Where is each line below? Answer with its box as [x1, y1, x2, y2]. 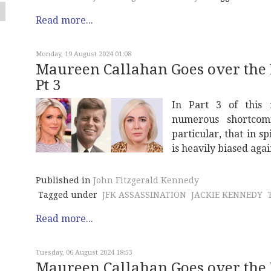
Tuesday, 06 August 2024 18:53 [36, 249, 132, 257]
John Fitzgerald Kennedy [93, 175, 199, 186]
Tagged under [38, 190, 97, 200]
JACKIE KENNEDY [191, 190, 263, 200]
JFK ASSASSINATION [102, 190, 186, 200]
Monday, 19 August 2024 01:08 [36, 50, 131, 59]
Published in [36, 175, 91, 186]
